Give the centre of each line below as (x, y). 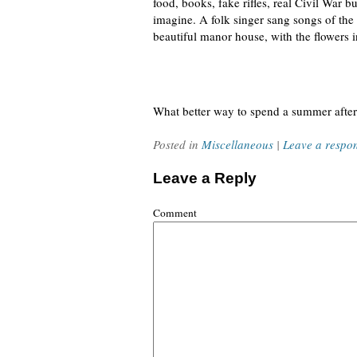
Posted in (177, 144)
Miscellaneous (237, 144)
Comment (175, 213)
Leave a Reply (205, 178)
